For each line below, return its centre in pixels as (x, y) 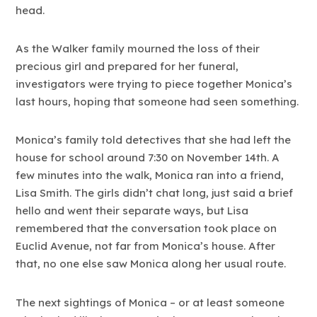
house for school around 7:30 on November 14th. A (148, 158)
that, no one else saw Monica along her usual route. (151, 264)
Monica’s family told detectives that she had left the (154, 140)
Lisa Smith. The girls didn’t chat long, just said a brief (155, 193)
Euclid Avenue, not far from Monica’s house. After (146, 246)
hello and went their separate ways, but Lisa (132, 211)
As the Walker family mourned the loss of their (138, 49)
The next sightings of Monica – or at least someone (150, 302)
